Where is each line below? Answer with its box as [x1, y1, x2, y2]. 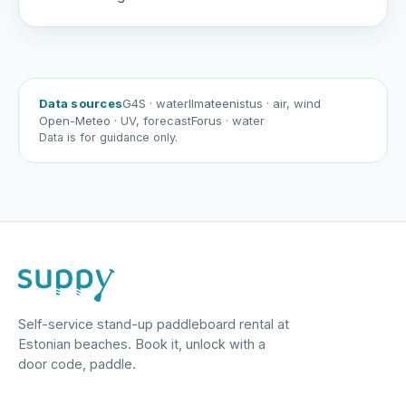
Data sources [39, 96, 123, 111]
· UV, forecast [114, 113, 191, 128]
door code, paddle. [18, 356, 136, 372]
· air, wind [266, 96, 322, 111]
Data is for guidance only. [39, 130, 178, 144]
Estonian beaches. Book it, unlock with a [18, 336, 266, 352]
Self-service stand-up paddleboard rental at [18, 316, 289, 332]
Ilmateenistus [188, 96, 267, 111]
